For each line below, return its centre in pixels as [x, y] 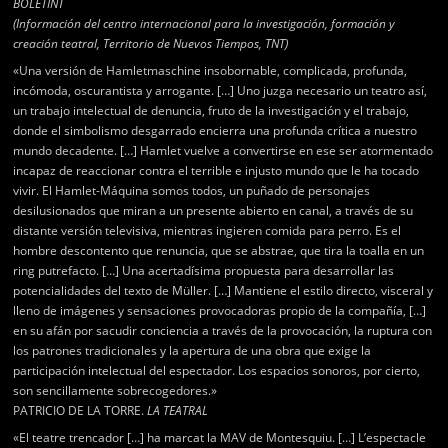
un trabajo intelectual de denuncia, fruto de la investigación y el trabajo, [211, 110]
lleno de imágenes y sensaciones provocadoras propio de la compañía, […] [220, 310]
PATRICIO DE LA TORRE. [80, 410]
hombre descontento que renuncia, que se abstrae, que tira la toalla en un [219, 250]
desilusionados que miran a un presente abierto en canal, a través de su [213, 210]
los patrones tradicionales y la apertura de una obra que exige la [192, 350]
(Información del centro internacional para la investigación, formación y [204, 23]
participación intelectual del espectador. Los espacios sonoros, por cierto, [217, 370]
